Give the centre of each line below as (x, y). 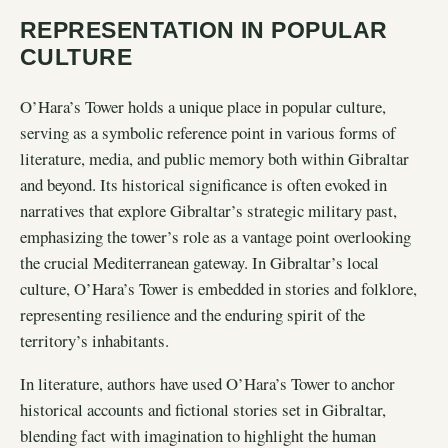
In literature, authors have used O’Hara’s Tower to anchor (207, 383)
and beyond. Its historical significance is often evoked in (203, 184)
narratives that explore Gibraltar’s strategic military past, (208, 210)
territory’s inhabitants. (94, 340)
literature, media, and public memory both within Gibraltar (214, 158)
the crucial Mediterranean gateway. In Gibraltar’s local (199, 262)
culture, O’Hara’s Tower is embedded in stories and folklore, (218, 288)
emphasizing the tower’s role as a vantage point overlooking (215, 236)
